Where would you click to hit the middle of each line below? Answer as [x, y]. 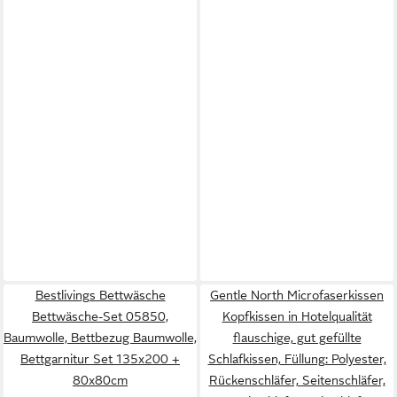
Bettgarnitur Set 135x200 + [100, 359]
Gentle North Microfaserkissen [297, 295]
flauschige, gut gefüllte [297, 338]
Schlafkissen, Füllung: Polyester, [297, 359]
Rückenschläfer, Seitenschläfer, [297, 380]
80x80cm [100, 380]
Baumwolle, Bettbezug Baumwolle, [100, 338]
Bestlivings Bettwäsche [100, 295]
